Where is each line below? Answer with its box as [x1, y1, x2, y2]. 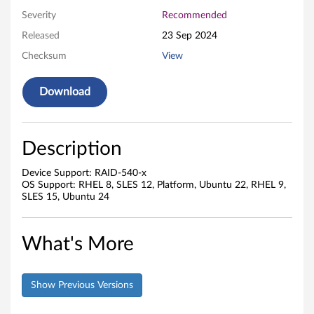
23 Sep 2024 [161, 31, 217, 41]
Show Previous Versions [31, 280, 133, 290]
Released [22, 31, 60, 41]
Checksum [22, 51, 67, 61]
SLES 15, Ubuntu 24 [22, 192, 109, 202]
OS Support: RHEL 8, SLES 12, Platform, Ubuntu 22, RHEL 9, [22, 180, 286, 190]
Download [39, 86, 90, 97]
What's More [22, 234, 134, 254]
